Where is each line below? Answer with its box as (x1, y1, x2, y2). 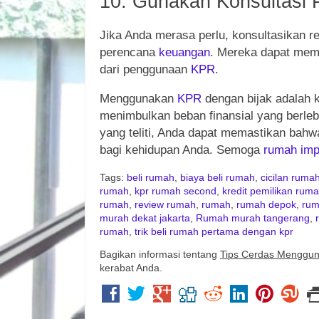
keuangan (159, 45, 210, 59)
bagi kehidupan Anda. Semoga (100, 142, 263, 157)
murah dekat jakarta (100, 212, 190, 224)
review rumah (135, 199, 196, 210)
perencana (100, 45, 159, 59)
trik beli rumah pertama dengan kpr (135, 226, 293, 237)
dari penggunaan (100, 62, 191, 76)
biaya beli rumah (180, 172, 255, 183)
